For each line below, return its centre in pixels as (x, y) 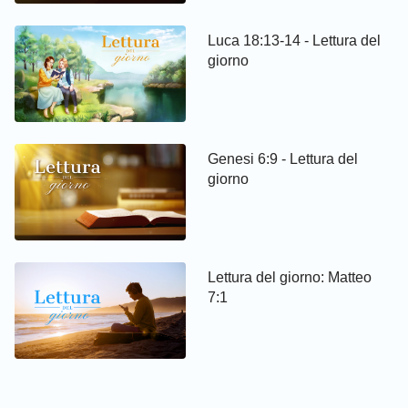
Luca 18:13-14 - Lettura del (295, 41)
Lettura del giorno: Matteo (290, 278)
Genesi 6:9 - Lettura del (283, 159)
